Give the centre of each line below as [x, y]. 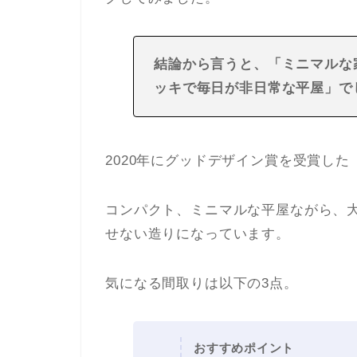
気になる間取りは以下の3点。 [202, 283]
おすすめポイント [244, 347]
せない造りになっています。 [198, 233]
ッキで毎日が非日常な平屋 [239, 88]
